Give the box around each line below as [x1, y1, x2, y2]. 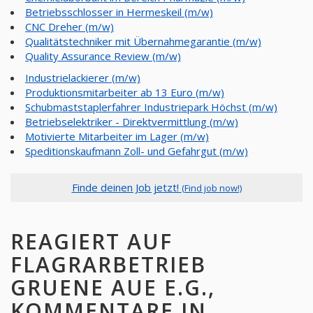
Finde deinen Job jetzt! [71, 180, 182, 194]
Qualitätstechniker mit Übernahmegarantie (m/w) [25, 34, 261, 48]
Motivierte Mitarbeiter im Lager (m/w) [25, 129, 209, 143]
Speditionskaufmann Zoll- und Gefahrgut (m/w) [25, 144, 248, 158]
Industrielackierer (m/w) [25, 71, 140, 85]
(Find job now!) [181, 182, 242, 194]
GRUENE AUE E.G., [10, 273, 215, 302]
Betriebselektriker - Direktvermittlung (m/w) [25, 115, 238, 129]
